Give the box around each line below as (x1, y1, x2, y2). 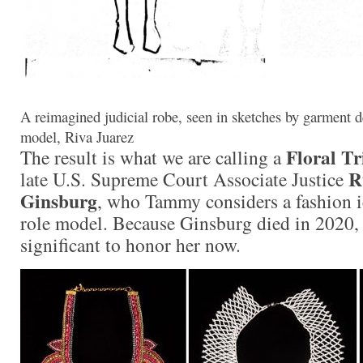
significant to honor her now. (20, 231, 241, 258)
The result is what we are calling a (20, 143, 286, 170)
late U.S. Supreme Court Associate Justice (20, 165, 348, 192)
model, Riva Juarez (20, 126, 134, 147)
